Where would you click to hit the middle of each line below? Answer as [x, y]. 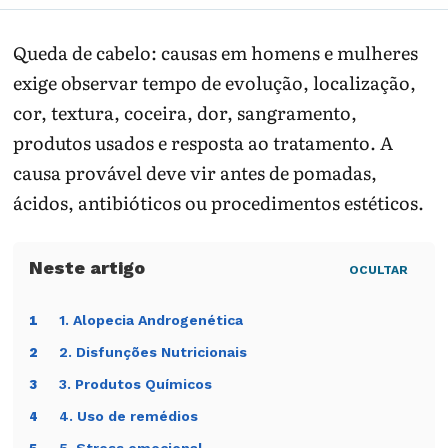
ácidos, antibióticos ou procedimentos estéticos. [219, 202]
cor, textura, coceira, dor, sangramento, [185, 112]
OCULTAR [378, 270]
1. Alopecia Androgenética [151, 320]
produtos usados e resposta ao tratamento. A [203, 142]
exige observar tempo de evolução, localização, [215, 82]
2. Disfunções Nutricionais [153, 352]
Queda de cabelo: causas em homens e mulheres [216, 52]
